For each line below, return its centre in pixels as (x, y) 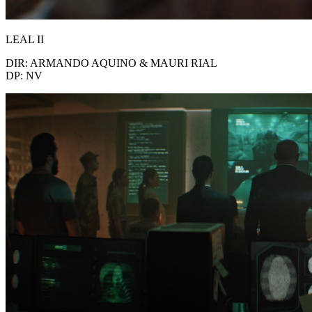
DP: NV (24, 75)
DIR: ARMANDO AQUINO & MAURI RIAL (111, 63)
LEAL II (25, 39)
